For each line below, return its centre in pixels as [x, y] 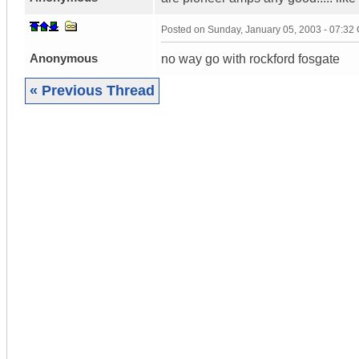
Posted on [184, 29]
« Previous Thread [92, 90]
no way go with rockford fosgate [250, 58]
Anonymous [64, 58]
